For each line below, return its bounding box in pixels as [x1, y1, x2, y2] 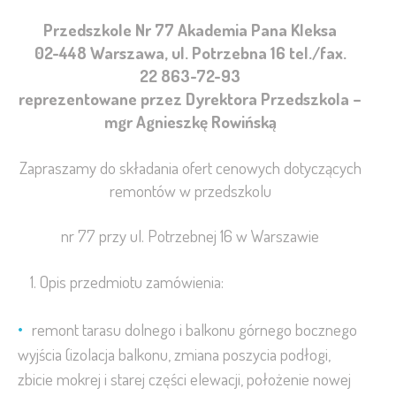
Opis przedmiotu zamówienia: [39, 270, 224, 293]
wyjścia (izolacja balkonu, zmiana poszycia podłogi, [18, 342, 331, 365]
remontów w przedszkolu [109, 179, 271, 202]
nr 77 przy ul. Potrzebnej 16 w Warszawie [61, 224, 319, 247]
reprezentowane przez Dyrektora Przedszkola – [19, 88, 362, 110]
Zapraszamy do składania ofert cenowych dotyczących [19, 156, 362, 179]
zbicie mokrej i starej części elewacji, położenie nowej [18, 367, 351, 390]
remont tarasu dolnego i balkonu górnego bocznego [32, 317, 357, 340]
